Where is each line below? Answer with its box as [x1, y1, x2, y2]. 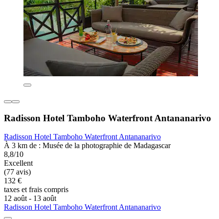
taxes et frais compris [4, 185, 68, 194]
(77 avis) [4, 168, 31, 176]
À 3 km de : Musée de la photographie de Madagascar [4, 141, 171, 150]
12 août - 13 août [4, 194, 56, 203]
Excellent [4, 159, 33, 168]
